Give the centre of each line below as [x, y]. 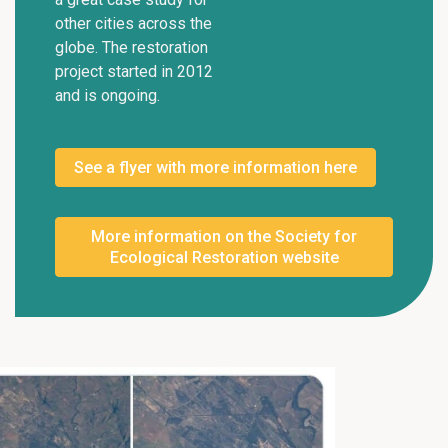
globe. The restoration [131, 47]
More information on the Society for [224, 236]
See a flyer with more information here [215, 167]
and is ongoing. [107, 95]
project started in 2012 [134, 71]
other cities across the [133, 23]
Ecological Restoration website [224, 257]
